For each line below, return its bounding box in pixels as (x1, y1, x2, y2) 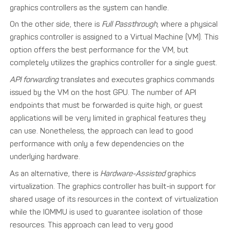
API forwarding (10, 74, 59, 84)
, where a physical (157, 20, 218, 29)
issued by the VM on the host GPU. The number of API (10, 87, 197, 97)
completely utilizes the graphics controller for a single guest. (10, 58, 218, 68)
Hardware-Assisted (100, 168, 166, 178)
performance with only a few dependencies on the (10, 139, 185, 148)
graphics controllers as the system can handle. (10, 3, 169, 12)
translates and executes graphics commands (59, 74, 215, 84)
